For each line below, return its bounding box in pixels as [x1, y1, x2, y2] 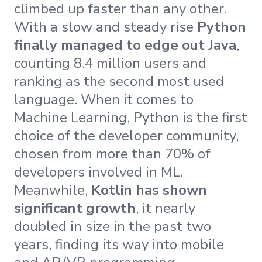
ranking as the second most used [14, 72, 224, 91]
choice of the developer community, [14, 126, 239, 146]
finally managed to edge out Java [14, 36, 236, 55]
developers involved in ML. [14, 163, 183, 182]
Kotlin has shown [91, 181, 207, 200]
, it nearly [136, 199, 195, 218]
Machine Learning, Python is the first [14, 108, 247, 127]
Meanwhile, [14, 181, 91, 200]
